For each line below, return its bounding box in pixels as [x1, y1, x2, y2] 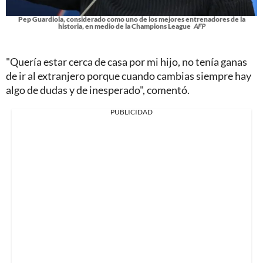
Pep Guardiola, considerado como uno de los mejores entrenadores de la [18, 15, 245, 24]
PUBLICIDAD [110, 107, 153, 117]
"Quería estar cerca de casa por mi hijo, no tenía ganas [6, 55, 247, 69]
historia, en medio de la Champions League [58, 22, 191, 31]
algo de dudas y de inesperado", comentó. [6, 83, 190, 97]
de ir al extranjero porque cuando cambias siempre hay [6, 69, 251, 83]
